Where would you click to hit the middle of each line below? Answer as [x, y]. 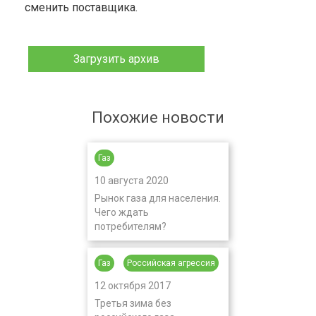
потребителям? [130, 226]
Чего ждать [122, 212]
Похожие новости [158, 117]
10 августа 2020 [132, 181]
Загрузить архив [116, 59]
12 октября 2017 [133, 286]
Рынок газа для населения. [158, 198]
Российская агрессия [171, 263]
